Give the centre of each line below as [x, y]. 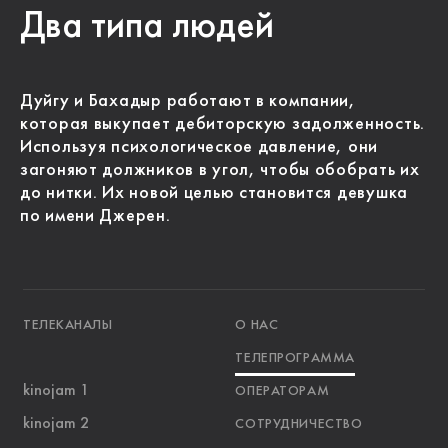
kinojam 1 [55, 391]
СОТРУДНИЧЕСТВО [299, 424]
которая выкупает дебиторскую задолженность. [222, 124]
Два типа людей [147, 27]
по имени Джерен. [95, 216]
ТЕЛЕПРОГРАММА [295, 358]
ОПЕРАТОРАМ [282, 391]
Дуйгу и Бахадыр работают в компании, [188, 101]
